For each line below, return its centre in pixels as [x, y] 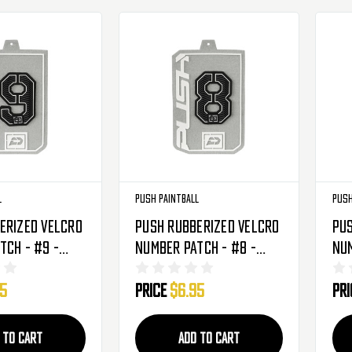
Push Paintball [167, 198]
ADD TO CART [209, 338]
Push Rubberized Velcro [207, 227]
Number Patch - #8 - [196, 248]
